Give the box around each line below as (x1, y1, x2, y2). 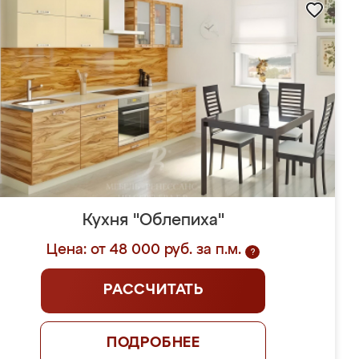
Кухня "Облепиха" (82, 212, 224, 228)
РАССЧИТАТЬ (103, 283, 204, 297)
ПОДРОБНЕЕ (106, 336, 201, 350)
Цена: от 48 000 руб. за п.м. (46, 243, 242, 257)
